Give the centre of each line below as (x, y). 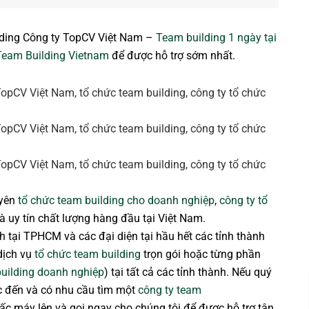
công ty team (170, 290)
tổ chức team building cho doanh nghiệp (116, 201)
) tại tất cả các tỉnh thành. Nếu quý (188, 272)
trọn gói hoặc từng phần (201, 255)
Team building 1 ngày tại (216, 38)
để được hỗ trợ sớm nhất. (172, 56)
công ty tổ (243, 201)
